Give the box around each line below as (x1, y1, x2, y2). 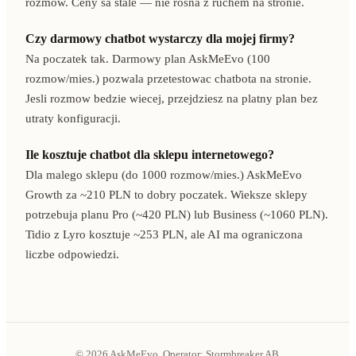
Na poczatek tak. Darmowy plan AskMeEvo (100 (25, 52, 270, 65)
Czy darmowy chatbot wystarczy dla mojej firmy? (25, 31, 295, 45)
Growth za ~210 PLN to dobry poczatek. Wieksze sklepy (25, 188, 308, 201)
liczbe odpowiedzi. (25, 247, 119, 261)
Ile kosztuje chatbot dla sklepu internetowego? (25, 147, 274, 161)
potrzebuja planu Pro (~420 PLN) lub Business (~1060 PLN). (25, 207, 328, 221)
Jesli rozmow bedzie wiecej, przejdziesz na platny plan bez (25, 91, 318, 105)
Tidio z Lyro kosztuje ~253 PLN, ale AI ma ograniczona (25, 227, 303, 241)
